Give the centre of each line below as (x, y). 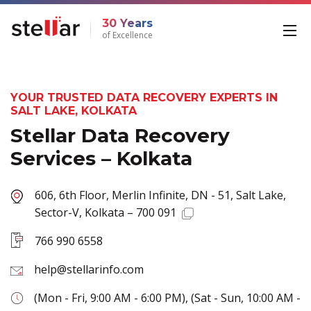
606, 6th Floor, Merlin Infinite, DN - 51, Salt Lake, (160, 195)
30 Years (127, 24)
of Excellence (127, 35)
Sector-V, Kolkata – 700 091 (106, 212)
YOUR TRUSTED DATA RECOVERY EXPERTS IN (144, 97)
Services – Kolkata (101, 158)
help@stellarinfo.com (89, 269)
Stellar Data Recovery (120, 135)
